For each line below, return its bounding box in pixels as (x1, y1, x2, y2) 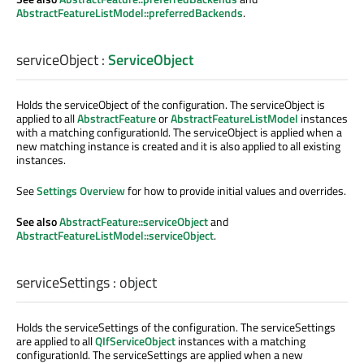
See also (16, 212, 59, 230)
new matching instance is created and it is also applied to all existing (16, 136, 340, 154)
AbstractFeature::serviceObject (59, 212, 208, 230)
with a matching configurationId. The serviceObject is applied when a (16, 123, 342, 141)
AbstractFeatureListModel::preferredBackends (16, 3, 243, 21)
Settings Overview (37, 181, 125, 199)
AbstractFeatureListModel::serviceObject (16, 226, 214, 244)
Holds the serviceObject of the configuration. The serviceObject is (16, 95, 325, 113)
